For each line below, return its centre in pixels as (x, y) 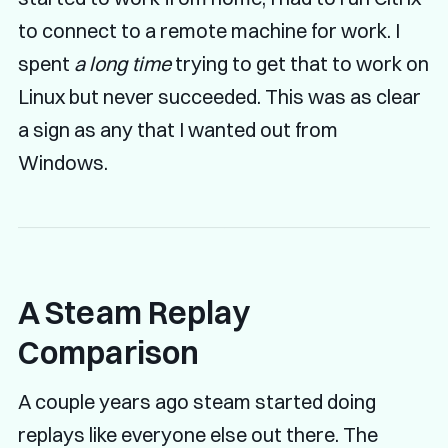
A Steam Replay (133, 312)
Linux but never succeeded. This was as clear (219, 96)
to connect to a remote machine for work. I (208, 30)
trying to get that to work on (299, 63)
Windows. (62, 162)
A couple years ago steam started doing (196, 401)
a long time (122, 63)
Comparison (108, 352)
